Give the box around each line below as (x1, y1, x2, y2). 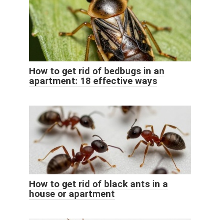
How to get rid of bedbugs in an (29, 65, 165, 77)
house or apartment (29, 188, 115, 199)
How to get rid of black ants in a (29, 178, 168, 190)
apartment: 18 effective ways (29, 75, 157, 86)
